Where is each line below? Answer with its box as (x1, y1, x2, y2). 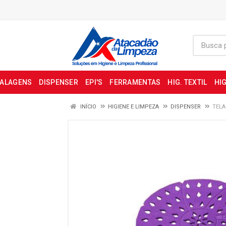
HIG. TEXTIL (167, 78, 207, 86)
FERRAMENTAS (109, 78, 161, 86)
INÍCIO (79, 103, 96, 110)
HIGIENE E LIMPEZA (108, 103, 159, 110)
